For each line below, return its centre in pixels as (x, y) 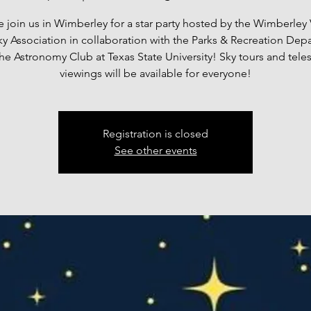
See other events (155, 150)
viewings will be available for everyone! (155, 73)
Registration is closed (155, 134)
